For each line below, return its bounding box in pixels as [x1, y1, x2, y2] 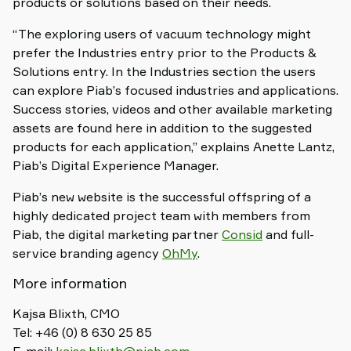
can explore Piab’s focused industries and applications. [13, 82, 338, 98]
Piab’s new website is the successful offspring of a [13, 189, 311, 204]
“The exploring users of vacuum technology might [13, 26, 311, 42]
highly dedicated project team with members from [13, 208, 310, 223]
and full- [262, 226, 314, 242]
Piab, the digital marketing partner [13, 226, 222, 242]
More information [13, 274, 127, 291]
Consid [222, 226, 262, 242]
